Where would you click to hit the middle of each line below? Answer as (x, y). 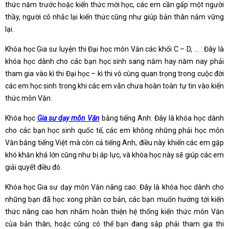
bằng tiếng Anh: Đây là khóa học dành (162, 118)
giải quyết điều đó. (33, 167)
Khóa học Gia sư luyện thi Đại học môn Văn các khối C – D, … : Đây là (114, 49)
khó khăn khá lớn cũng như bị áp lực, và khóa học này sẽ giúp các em (114, 155)
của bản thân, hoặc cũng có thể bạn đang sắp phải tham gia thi (114, 224)
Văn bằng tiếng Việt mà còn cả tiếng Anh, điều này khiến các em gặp (114, 142)
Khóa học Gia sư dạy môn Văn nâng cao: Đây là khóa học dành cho (114, 187)
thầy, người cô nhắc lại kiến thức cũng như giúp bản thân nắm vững (114, 17)
